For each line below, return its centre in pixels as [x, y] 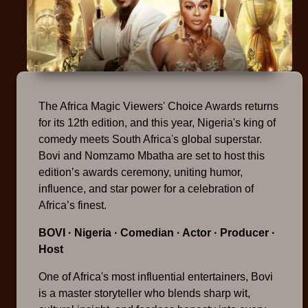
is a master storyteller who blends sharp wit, [144, 294]
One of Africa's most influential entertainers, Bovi [156, 277]
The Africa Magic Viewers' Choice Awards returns [158, 107]
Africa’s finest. [73, 206]
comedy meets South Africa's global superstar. [150, 140]
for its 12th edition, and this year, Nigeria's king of [157, 123]
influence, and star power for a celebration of [146, 189]
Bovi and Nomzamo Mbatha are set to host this [152, 156]
